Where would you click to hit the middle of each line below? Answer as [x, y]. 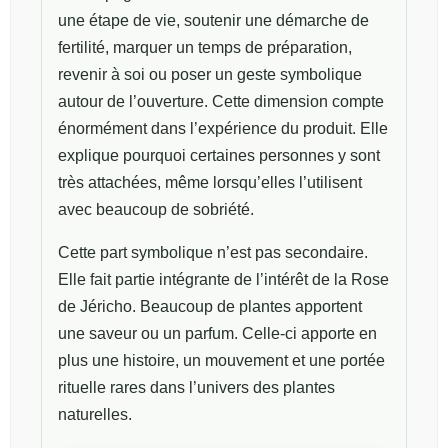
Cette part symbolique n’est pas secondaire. [213, 252]
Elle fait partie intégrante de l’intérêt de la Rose [223, 279]
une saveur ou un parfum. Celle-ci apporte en [217, 333]
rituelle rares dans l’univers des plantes [196, 387]
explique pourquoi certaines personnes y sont [219, 155]
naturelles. [95, 414]
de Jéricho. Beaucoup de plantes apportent [210, 306]
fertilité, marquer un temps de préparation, [205, 47]
